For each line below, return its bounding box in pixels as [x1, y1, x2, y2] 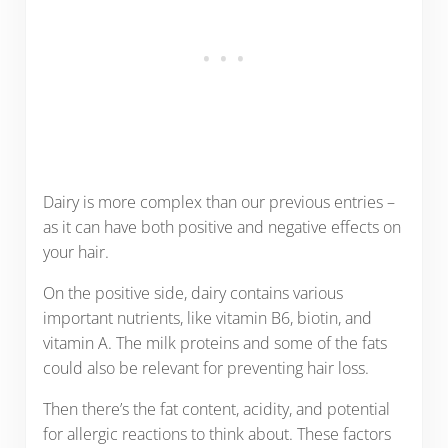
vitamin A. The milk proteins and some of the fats [42, 332, 387, 355]
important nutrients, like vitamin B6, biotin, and [42, 307, 372, 330]
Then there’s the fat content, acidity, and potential [42, 398, 390, 421]
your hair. [42, 241, 109, 264]
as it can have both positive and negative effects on [42, 216, 401, 239]
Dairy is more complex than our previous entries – [42, 191, 395, 214]
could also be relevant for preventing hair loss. [42, 357, 369, 380]
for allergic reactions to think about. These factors [42, 423, 391, 446]
